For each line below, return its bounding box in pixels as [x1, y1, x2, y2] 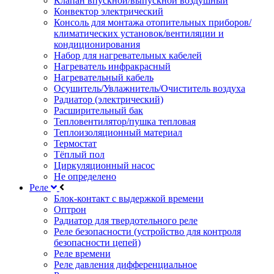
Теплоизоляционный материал [54, 127, 182, 138]
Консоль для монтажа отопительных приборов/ [54, 17, 251, 28]
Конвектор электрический [54, 6, 163, 17]
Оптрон [54, 204, 86, 215]
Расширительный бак [54, 105, 143, 116]
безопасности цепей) [54, 237, 141, 248]
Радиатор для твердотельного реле [54, 215, 198, 226]
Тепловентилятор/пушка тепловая [54, 116, 196, 127]
